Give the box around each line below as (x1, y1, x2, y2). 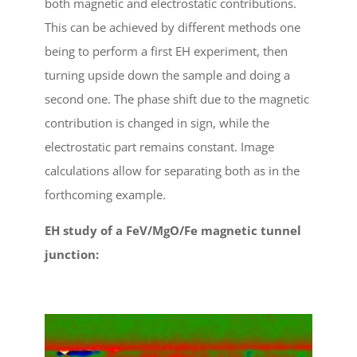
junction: (45, 245, 99, 262)
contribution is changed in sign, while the (45, 114, 269, 131)
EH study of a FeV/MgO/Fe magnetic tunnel (45, 222, 301, 238)
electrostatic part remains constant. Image (45, 138, 274, 155)
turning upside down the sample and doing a (45, 66, 290, 83)
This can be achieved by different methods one (45, 18, 300, 35)
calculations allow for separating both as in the (45, 162, 300, 178)
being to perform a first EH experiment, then (45, 42, 288, 59)
